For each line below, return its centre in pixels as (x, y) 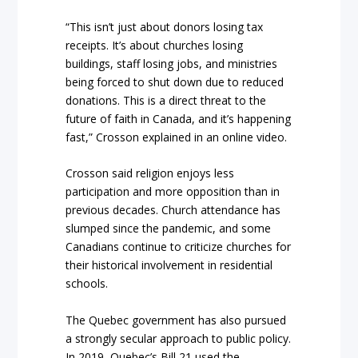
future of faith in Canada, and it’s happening (179, 118)
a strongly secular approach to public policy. (179, 338)
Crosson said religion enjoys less (150, 173)
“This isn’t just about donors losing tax (165, 26)
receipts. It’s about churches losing (155, 45)
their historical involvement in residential (169, 265)
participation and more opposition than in (173, 192)
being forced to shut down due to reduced (175, 82)
